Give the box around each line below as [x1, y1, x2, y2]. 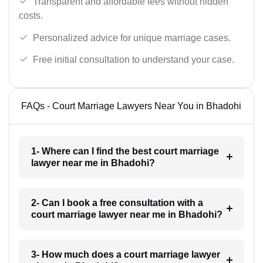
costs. [19, 10, 43, 21]
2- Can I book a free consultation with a [31, 197, 203, 208]
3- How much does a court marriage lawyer [31, 249, 220, 259]
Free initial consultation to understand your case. [33, 55, 234, 65]
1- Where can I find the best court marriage [31, 146, 219, 156]
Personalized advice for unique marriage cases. [33, 32, 231, 43]
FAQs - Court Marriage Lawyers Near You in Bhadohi [21, 100, 241, 111]
